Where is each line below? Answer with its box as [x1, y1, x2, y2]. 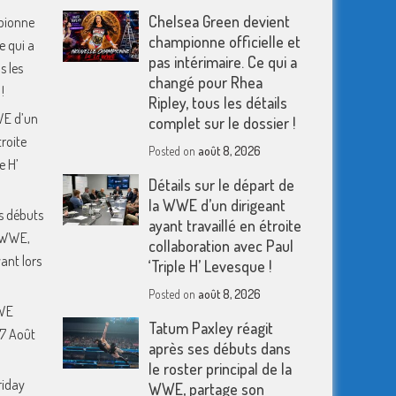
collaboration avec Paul [148, 236, 294, 255]
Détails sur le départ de [148, 175, 295, 194]
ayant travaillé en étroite [148, 216, 302, 235]
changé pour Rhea [148, 72, 263, 92]
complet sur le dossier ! [148, 113, 296, 133]
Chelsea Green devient [148, 11, 291, 31]
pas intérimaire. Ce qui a [148, 52, 298, 72]
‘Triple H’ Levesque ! [148, 256, 272, 276]
